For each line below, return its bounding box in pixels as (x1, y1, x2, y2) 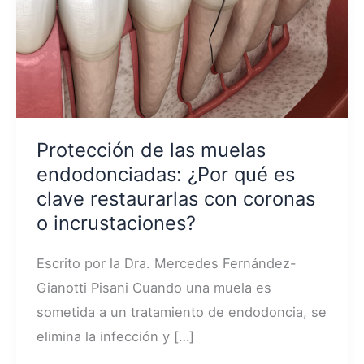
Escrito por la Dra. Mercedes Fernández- (36, 255, 297, 272)
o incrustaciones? (36, 210, 196, 235)
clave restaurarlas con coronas (36, 186, 315, 210)
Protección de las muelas (36, 137, 266, 162)
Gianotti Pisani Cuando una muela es (36, 279, 271, 297)
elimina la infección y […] (36, 328, 194, 345)
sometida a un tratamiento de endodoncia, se (36, 304, 327, 321)
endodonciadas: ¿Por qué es (36, 162, 295, 186)
